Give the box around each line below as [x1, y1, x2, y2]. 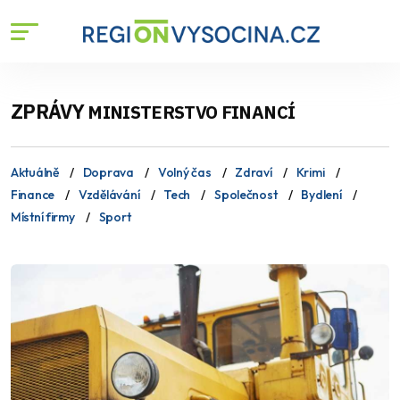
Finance [11, 187, 55, 203]
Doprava [82, 164, 134, 180]
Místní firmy [11, 209, 75, 225]
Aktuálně [11, 164, 59, 180]
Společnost [214, 187, 278, 203]
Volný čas [157, 164, 212, 180]
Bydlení [301, 187, 342, 203]
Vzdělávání [79, 187, 140, 203]
